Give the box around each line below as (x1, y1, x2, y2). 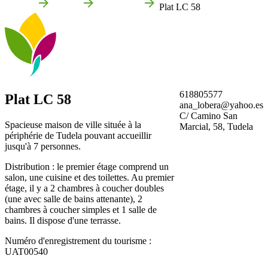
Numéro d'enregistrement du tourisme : (5, 235, 151, 246)
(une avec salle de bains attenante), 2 (5, 193, 142, 204)
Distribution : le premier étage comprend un (5, 161, 169, 172)
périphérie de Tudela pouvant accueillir (5, 130, 151, 141)
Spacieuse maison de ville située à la (5, 119, 141, 130)
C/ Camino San (179, 110, 237, 121)
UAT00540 (5, 246, 57, 257)
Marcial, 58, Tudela (179, 121, 253, 132)
